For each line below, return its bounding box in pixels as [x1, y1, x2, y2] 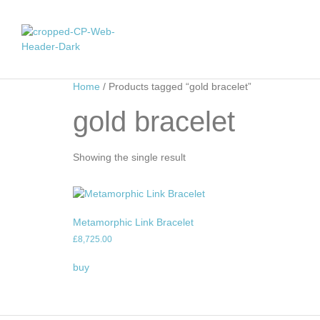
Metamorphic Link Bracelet [73, 216, 194, 228]
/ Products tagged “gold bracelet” [100, 81, 251, 92]
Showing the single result [73, 151, 186, 163]
